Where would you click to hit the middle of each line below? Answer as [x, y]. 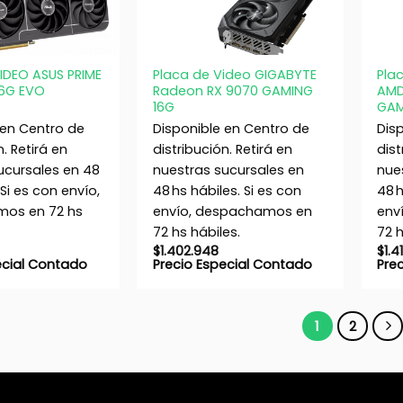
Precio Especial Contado [232, 264]
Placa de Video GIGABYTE [234, 74]
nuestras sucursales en [228, 170]
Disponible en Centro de [231, 129]
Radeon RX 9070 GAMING [233, 90]
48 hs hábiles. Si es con [227, 191]
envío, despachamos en [232, 212]
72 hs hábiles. [196, 233]
